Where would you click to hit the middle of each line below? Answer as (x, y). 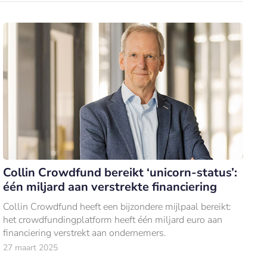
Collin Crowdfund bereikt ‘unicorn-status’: (120, 173)
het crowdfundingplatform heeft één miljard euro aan (113, 220)
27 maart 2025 (31, 248)
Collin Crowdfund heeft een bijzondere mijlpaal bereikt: (117, 207)
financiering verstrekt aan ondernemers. (85, 233)
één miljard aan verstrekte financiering (110, 187)
